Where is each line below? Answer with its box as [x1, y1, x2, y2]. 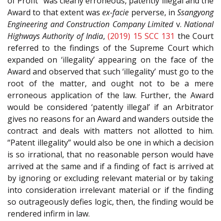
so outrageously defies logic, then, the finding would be [7, 196, 214, 207]
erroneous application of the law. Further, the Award [7, 89, 214, 101]
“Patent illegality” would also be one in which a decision [7, 137, 214, 148]
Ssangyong [177, 6, 214, 18]
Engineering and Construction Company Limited [7, 18, 173, 30]
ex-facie [102, 6, 129, 18]
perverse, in [129, 6, 177, 18]
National [184, 18, 214, 30]
